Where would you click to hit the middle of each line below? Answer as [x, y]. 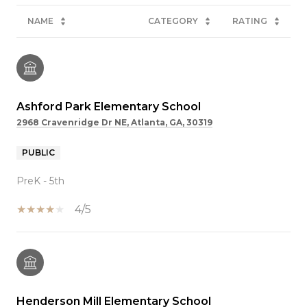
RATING [250, 21]
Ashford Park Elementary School [109, 106]
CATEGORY [173, 21]
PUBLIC [38, 152]
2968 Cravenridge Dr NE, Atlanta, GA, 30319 [114, 122]
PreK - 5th [40, 181]
